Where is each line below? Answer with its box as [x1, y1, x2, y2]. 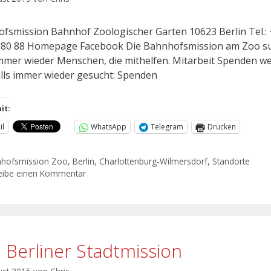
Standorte [212, 155, 250, 167]
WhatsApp [91, 122, 126, 132]
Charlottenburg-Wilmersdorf [99, 155, 208, 167]
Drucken [207, 122, 236, 132]
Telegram [151, 122, 183, 132]
